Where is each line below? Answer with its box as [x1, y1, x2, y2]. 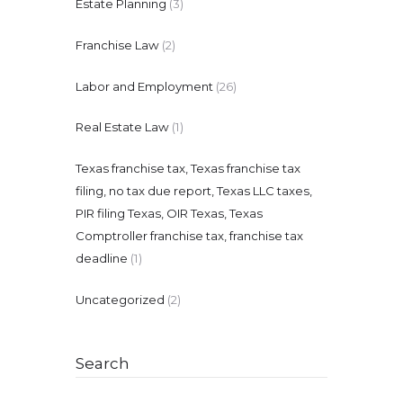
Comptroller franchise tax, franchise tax [76, 228, 303, 244]
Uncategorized [76, 292, 165, 308]
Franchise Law [76, 37, 159, 52]
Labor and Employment [76, 78, 213, 94]
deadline [76, 251, 128, 266]
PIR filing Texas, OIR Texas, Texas [76, 206, 263, 221]
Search [76, 354, 130, 373]
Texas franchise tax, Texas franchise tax [76, 161, 300, 176]
